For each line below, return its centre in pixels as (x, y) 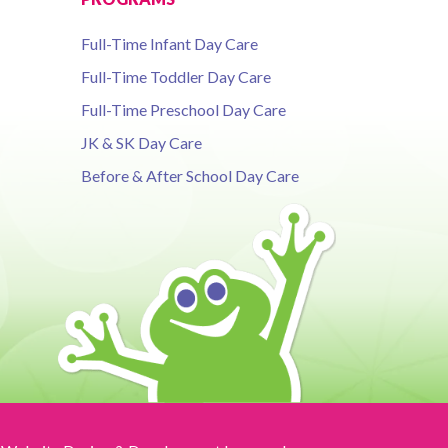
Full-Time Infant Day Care (169, 43)
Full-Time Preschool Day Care (183, 109)
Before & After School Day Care (190, 175)
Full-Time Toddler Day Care (176, 76)
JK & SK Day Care (141, 142)
